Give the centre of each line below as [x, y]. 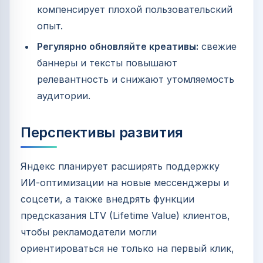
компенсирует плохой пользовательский [135, 10]
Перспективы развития [102, 133]
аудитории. [64, 96]
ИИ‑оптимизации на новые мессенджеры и [125, 183]
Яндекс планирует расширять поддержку [120, 166]
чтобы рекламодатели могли [89, 232]
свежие [218, 47]
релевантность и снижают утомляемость [136, 80]
